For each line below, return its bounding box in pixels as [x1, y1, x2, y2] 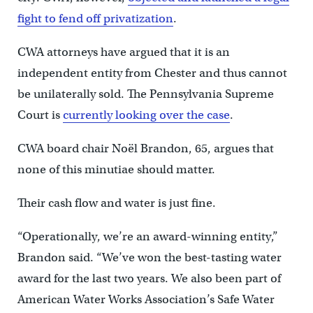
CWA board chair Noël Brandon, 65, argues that [17, 141, 274, 156]
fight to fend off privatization [17, 11, 173, 27]
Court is [17, 108, 63, 123]
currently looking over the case [62, 108, 230, 123]
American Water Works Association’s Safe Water [17, 292, 275, 307]
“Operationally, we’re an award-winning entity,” [17, 229, 278, 245]
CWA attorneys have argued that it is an [17, 45, 230, 60]
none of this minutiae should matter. [17, 162, 215, 177]
